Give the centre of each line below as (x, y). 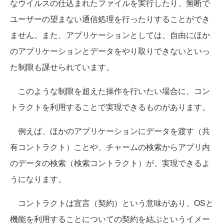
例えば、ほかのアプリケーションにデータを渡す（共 (110, 131)
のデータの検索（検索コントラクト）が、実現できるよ (110, 163)
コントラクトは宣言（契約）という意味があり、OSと (112, 203)
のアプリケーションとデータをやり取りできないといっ (110, 51)
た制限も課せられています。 (62, 67)
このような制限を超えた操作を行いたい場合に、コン (110, 91)
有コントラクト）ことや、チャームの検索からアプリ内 (110, 147)
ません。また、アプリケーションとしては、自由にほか (110, 35)
